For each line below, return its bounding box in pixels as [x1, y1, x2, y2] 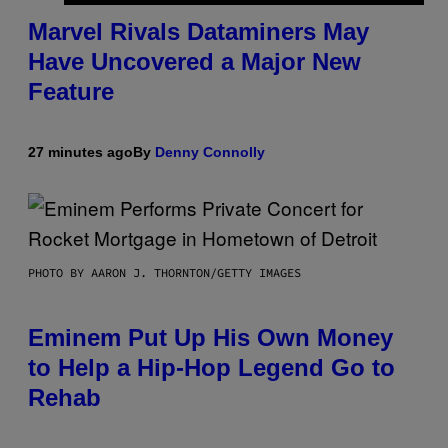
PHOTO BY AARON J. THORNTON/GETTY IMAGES [28, 265, 301, 281]
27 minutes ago [28, 144, 133, 161]
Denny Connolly [155, 144, 265, 161]
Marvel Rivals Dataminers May [28, 18, 369, 46]
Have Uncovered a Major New [28, 48, 361, 76]
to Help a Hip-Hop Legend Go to [28, 354, 395, 382]
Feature [28, 78, 114, 106]
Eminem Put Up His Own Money [28, 324, 393, 352]
